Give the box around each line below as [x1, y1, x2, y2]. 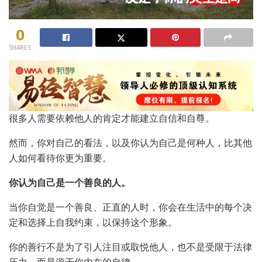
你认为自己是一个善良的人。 [9, 177, 130, 189]
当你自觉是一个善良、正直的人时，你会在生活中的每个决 [9, 202, 252, 213]
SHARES [9, 44, 31, 52]
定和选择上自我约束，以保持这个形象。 [9, 217, 177, 229]
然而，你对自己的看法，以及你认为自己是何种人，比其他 [9, 137, 252, 149]
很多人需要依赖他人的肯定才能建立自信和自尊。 [9, 113, 215, 125]
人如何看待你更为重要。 [9, 153, 112, 164]
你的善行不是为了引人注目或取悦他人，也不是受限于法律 [9, 242, 252, 253]
